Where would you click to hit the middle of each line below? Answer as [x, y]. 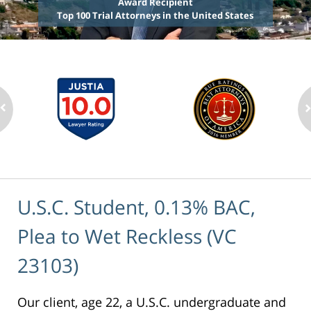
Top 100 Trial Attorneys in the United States [155, 16]
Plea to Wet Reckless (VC [127, 236]
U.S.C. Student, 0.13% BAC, [136, 207]
